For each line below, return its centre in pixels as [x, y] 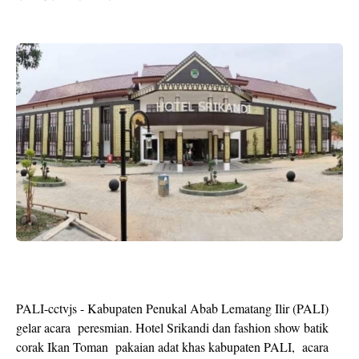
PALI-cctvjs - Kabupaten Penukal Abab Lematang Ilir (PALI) [172, 308]
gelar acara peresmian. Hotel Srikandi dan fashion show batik [172, 327]
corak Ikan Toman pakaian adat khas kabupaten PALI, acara [172, 346]
